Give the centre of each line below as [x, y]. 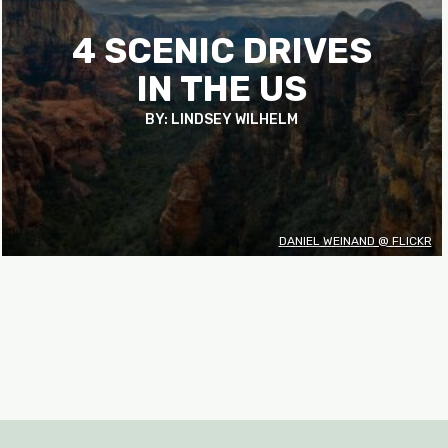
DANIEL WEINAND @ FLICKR [355, 241]
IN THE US [221, 88]
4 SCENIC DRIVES [221, 50]
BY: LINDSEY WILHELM [222, 119]
